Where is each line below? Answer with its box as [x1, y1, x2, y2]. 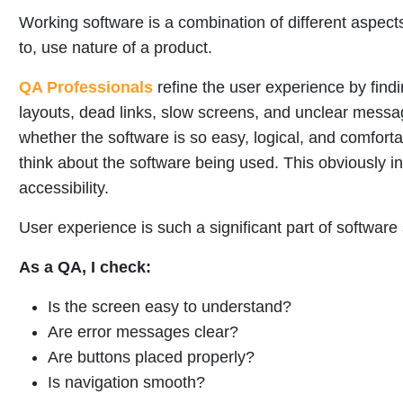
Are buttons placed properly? [48, 347, 255, 366]
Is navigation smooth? [48, 372, 205, 391]
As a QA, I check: [19, 257, 151, 276]
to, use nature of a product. [19, 38, 217, 57]
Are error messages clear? [48, 322, 238, 341]
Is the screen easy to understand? [48, 297, 291, 316]
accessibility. [19, 178, 109, 197]
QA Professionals [19, 77, 153, 96]
